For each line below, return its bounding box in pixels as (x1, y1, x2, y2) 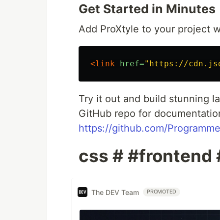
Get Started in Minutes (79, 1, 216, 16)
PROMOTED (147, 189, 177, 195)
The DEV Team (91, 188, 139, 196)
